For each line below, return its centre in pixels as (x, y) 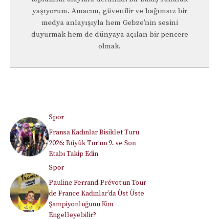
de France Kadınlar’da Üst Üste (97, 194)
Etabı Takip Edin (74, 154)
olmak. (109, 46)
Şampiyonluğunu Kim (81, 205)
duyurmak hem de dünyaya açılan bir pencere (109, 35)
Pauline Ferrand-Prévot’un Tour (98, 183)
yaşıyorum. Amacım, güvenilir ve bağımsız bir (109, 11)
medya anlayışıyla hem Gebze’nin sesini (109, 23)
